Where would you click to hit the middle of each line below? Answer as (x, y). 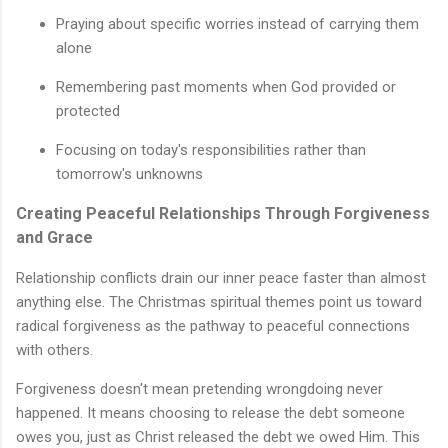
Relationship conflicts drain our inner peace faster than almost (221, 277)
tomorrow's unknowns (129, 173)
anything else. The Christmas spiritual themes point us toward (219, 301)
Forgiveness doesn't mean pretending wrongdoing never (199, 388)
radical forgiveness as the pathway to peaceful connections (213, 325)
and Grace (54, 237)
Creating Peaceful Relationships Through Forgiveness (223, 213)
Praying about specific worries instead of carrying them (237, 23)
